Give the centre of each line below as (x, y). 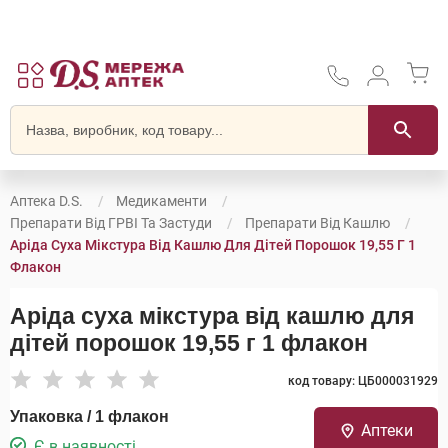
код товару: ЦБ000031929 (363, 381)
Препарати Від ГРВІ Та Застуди (111, 223)
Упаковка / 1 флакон (89, 416)
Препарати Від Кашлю (317, 223)
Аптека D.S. (46, 201)
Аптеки (386, 430)
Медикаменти (161, 201)
